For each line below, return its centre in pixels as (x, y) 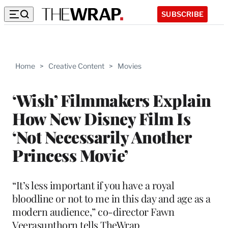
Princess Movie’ (70, 155)
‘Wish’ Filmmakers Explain (112, 100)
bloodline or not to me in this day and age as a (111, 198)
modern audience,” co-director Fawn (93, 211)
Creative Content (76, 66)
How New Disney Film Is (101, 118)
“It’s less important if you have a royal (93, 185)
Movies (130, 66)
